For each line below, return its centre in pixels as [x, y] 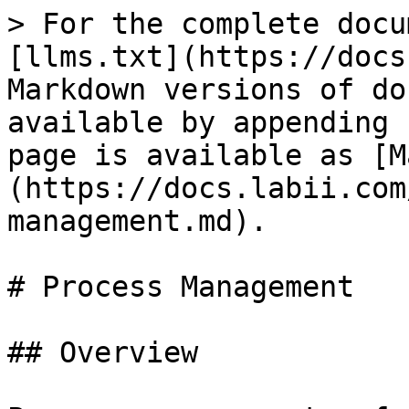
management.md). [137, 221]
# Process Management [181, 287]
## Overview [103, 352]
